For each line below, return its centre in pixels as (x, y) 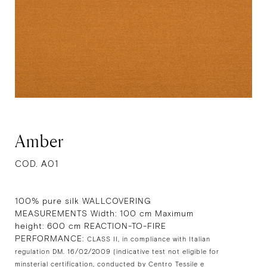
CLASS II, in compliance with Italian (149, 240)
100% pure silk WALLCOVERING (83, 201)
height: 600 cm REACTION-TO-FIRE (91, 226)
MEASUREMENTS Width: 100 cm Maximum (104, 214)
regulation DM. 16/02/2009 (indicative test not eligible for (117, 252)
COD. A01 (37, 164)
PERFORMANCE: (51, 239)
